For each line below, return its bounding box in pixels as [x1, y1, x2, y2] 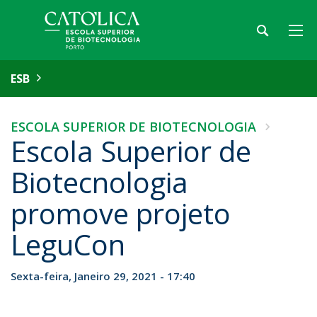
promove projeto [11, 194, 231, 233]
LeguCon [11, 225, 125, 264]
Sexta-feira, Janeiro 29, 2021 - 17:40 [11, 269, 195, 283]
